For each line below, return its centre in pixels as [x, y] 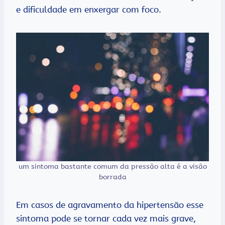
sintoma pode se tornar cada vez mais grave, [106, 219]
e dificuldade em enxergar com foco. [89, 10]
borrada [113, 177]
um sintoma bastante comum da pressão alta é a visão [113, 167]
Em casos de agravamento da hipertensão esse [110, 205]
